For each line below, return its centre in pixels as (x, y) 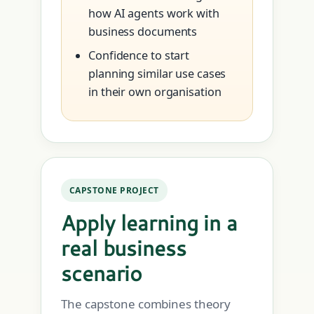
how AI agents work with (154, 14)
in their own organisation (155, 92)
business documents (143, 32)
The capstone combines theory (146, 304)
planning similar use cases (157, 74)
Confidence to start (139, 56)
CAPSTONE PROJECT (114, 191)
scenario (102, 273)
